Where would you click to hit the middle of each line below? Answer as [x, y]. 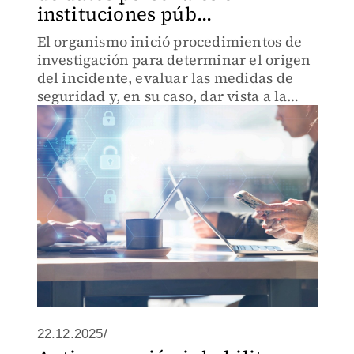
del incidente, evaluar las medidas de [165, 78]
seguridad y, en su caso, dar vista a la [162, 96]
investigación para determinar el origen [174, 60]
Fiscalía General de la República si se [164, 114]
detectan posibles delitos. [123, 132]
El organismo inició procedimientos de [169, 41]
